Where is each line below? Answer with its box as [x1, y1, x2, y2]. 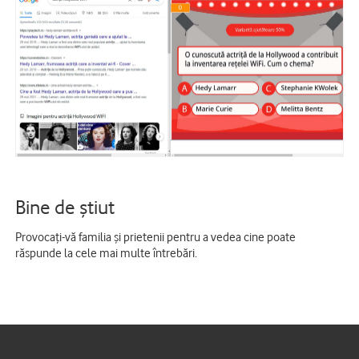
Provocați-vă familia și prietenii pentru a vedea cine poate [15, 228, 296, 244]
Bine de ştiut [15, 195, 115, 219]
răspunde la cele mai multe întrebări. [15, 244, 197, 260]
